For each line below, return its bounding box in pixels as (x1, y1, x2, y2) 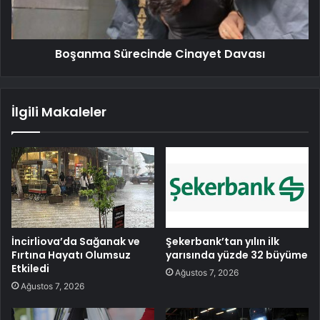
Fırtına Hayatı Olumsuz (11, 248, 131, 263)
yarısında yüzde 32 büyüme (166, 248, 308, 263)
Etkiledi (11, 261, 49, 276)
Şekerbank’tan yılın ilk (166, 234, 279, 249)
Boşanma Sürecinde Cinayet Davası (55, 46, 265, 63)
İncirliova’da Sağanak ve (11, 234, 140, 249)
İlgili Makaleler (11, 103, 106, 121)
